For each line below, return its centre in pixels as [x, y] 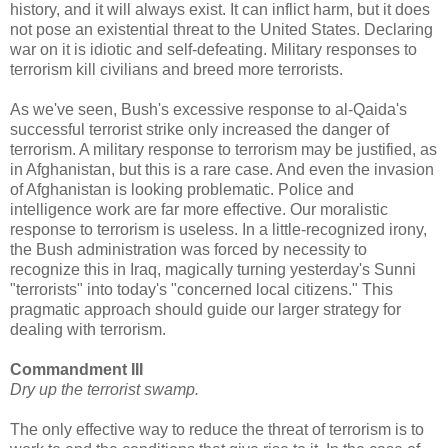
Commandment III [76, 369]
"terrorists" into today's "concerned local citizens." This [201, 289]
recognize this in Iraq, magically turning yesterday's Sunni [213, 269]
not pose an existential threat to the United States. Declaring [221, 29]
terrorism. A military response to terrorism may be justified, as [223, 149]
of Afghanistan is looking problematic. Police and [182, 189]
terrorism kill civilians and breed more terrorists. [176, 69]
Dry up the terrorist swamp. [104, 389]
